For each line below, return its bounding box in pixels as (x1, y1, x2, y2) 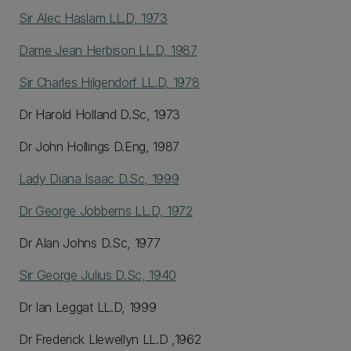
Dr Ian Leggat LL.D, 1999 (19, 299, 157, 315)
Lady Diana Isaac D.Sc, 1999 (19, 171, 179, 186)
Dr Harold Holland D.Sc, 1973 (19, 107, 181, 122)
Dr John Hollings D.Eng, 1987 (19, 139, 180, 154)
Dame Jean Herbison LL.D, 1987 (19, 42, 197, 58)
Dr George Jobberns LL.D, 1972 (19, 203, 193, 219)
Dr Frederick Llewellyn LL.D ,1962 (19, 331, 201, 347)
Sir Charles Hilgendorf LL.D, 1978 (19, 74, 200, 90)
